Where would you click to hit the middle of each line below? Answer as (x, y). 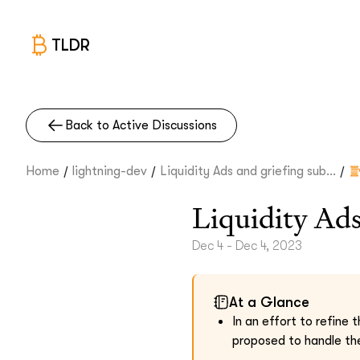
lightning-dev (110, 171)
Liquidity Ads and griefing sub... (248, 171)
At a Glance (269, 302)
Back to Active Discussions (141, 125)
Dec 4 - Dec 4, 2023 (247, 246)
